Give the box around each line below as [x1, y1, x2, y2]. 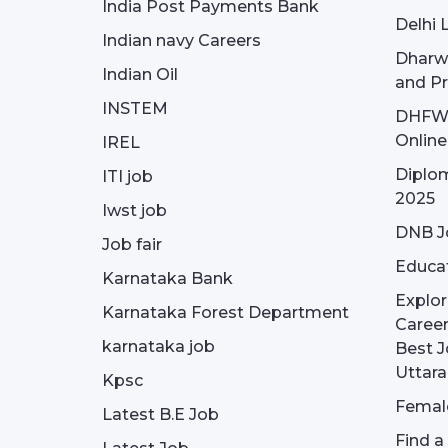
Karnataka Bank [102, 269, 233, 288]
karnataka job [102, 337, 215, 356]
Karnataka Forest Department [102, 303, 349, 322]
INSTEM [102, 99, 168, 118]
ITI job [102, 167, 153, 186]
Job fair [102, 235, 162, 254]
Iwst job [102, 201, 167, 220]
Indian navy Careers [102, 31, 261, 50]
